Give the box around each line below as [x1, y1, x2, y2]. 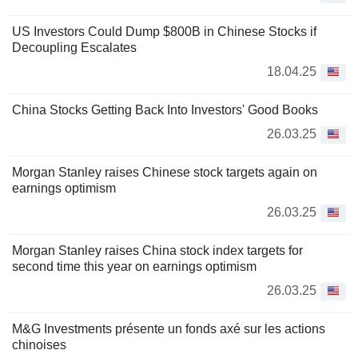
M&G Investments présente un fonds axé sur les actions [12, 322, 325, 336]
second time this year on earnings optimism [12, 260, 257, 273]
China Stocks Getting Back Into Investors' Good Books [12, 103, 318, 117]
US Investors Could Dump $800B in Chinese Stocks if [12, 25, 316, 38]
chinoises [12, 338, 66, 352]
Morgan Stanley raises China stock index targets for [12, 244, 303, 257]
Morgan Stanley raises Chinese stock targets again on [12, 165, 317, 179]
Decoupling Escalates [12, 41, 137, 54]
